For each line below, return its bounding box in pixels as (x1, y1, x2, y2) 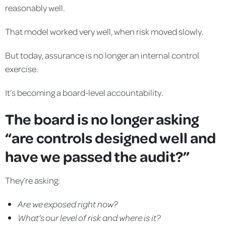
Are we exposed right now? (18, 198, 118, 209)
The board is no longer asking (5, 108, 199, 128)
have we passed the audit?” (5, 146, 190, 165)
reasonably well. (5, 2, 65, 13)
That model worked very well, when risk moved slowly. (5, 25, 203, 37)
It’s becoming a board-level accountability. (5, 86, 163, 98)
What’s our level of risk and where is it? (18, 211, 160, 223)
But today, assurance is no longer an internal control (5, 49, 199, 61)
